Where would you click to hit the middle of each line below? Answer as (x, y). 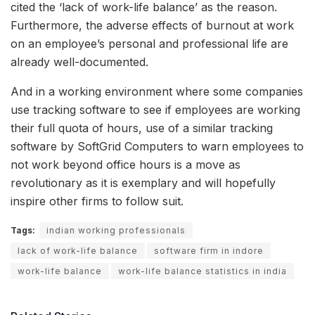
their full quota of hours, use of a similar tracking (142, 128)
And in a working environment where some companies (157, 92)
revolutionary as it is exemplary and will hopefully (143, 183)
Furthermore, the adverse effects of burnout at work (152, 26)
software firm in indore (209, 251)
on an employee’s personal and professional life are (149, 44)
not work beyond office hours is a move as (126, 165)
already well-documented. (79, 62)
